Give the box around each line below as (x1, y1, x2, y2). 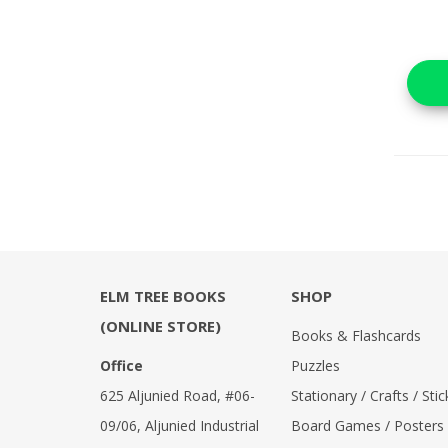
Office (100, 356, 143, 375)
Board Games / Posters (290, 416, 444, 435)
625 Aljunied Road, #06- (100, 386, 255, 405)
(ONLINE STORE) (100, 316, 221, 336)
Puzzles (290, 356, 340, 375)
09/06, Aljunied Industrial (100, 416, 259, 435)
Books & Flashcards (290, 326, 421, 345)
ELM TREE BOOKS (100, 286, 226, 306)
